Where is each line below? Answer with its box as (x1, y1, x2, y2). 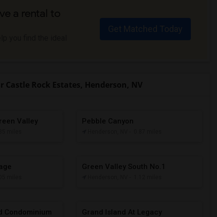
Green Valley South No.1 (81, 162, 166, 171)
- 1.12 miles (129, 173, 162, 181)
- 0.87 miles (129, 128, 162, 135)
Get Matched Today (108, 23, 183, 34)
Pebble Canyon (81, 116, 134, 125)
